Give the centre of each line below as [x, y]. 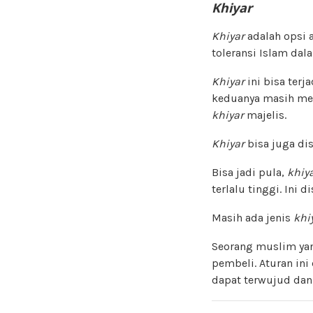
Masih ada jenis [253, 217]
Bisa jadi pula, [249, 172]
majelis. [265, 115]
